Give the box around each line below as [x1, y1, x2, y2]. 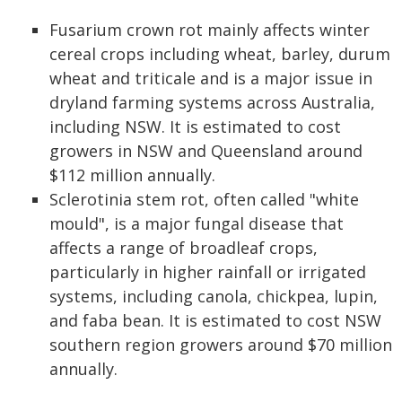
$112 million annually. [49, 164, 215, 186]
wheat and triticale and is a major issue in [49, 67, 372, 89]
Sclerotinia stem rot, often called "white [49, 188, 359, 210]
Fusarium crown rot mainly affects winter [49, 19, 370, 40]
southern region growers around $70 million [49, 334, 392, 355]
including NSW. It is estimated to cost [49, 116, 341, 137]
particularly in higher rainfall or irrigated [49, 261, 366, 283]
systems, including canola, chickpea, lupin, [49, 285, 378, 307]
